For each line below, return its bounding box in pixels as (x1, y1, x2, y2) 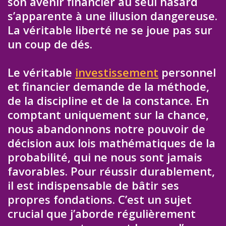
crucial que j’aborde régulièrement (8, 206, 196, 221)
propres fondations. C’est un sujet (8, 192, 192, 207)
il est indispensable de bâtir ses (8, 178, 179, 193)
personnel (158, 65, 216, 80)
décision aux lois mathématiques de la (8, 135, 215, 151)
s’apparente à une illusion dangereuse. (8, 8, 217, 23)
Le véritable (8, 65, 75, 80)
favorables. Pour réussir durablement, (8, 163, 215, 179)
